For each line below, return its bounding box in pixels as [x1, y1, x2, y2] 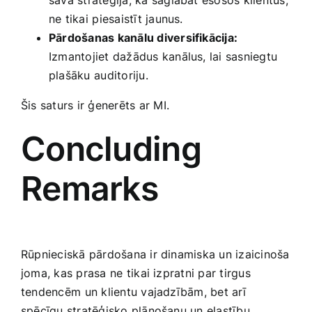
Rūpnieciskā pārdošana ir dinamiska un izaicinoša [21, 247, 290, 262]
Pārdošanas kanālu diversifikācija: [49, 31, 238, 45]
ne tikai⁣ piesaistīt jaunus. [49, 12, 183, 26]
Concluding [21, 128, 201, 170]
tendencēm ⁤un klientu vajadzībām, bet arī [21, 285, 246, 299]
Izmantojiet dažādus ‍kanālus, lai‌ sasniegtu [49, 49, 278, 64]
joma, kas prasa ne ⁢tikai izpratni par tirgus [21, 266, 251, 281]
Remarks [21, 168, 158, 210]
